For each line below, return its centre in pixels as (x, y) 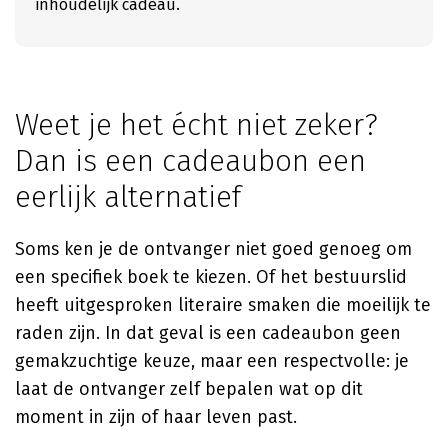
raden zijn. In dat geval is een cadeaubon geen (208, 333)
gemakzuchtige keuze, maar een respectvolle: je (212, 361)
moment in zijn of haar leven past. (156, 417)
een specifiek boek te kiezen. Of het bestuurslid (211, 277)
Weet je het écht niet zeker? (196, 125)
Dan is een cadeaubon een (190, 161)
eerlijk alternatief (128, 197)
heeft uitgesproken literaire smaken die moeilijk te (223, 305)
